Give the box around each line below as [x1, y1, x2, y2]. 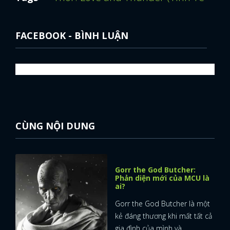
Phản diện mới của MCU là [115, 173, 209, 183]
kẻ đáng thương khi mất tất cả [115, 211, 212, 221]
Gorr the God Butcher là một [115, 199, 210, 209]
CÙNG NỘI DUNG [15, 120, 95, 132]
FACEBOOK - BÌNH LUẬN [15, 29, 128, 42]
